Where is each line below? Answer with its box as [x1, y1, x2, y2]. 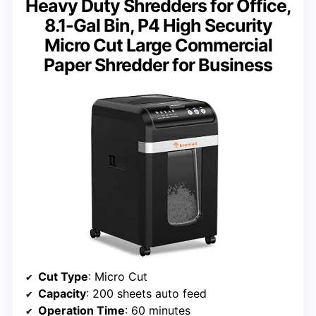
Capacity [38, 286, 86, 300]
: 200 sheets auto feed [86, 286, 207, 300]
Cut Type [38, 269, 88, 284]
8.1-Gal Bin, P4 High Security [44, 14, 272, 36]
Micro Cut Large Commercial [44, 34, 272, 56]
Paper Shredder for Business [44, 54, 272, 75]
